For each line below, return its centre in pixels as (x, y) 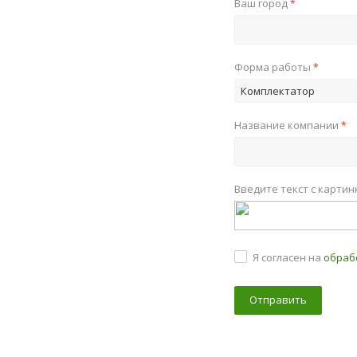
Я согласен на (288, 257)
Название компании (288, 125)
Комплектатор (278, 90)
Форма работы (274, 67)
